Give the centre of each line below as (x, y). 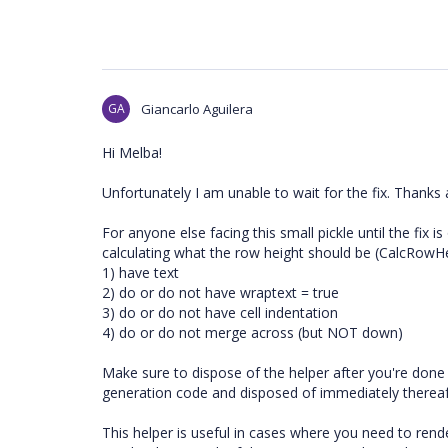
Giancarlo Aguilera (197, 109)
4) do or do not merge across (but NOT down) (252, 332)
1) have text (140, 272)
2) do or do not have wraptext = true (220, 292)
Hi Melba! (132, 152)
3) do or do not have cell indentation (220, 312)
